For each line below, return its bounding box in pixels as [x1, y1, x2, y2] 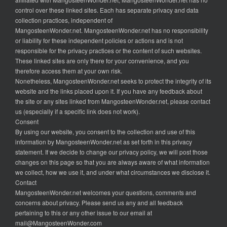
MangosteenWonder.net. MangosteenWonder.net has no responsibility [15, 26, 208, 35]
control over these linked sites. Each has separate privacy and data [15, 6, 199, 15]
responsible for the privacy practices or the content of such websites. [15, 46, 202, 55]
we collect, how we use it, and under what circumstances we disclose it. [15, 168, 210, 177]
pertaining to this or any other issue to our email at [15, 208, 152, 217]
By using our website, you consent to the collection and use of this [15, 127, 195, 136]
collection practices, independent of [15, 16, 112, 25]
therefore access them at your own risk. [15, 66, 122, 75]
